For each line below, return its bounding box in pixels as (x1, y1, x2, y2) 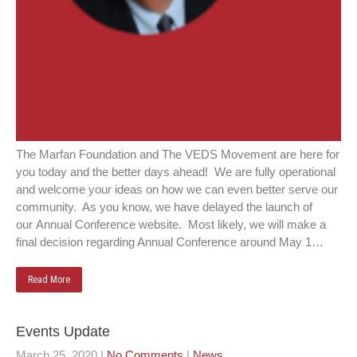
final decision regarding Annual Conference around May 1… (16, 235, 324, 249)
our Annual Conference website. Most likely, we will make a (16, 218, 326, 231)
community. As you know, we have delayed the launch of (16, 200, 312, 214)
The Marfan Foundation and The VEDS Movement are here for (16, 147, 339, 161)
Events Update (16, 324, 110, 339)
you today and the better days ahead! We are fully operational (16, 165, 335, 178)
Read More (28, 274, 70, 285)
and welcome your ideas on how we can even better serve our (16, 182, 338, 196)
